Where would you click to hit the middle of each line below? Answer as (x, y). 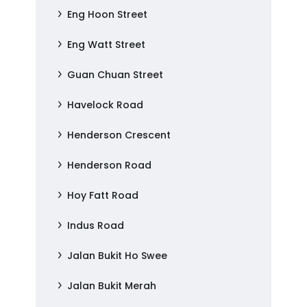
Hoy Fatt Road (103, 195)
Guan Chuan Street (115, 75)
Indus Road (96, 225)
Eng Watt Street (107, 45)
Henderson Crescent (119, 135)
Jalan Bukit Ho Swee (118, 256)
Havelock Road (106, 105)
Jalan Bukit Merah (112, 286)
